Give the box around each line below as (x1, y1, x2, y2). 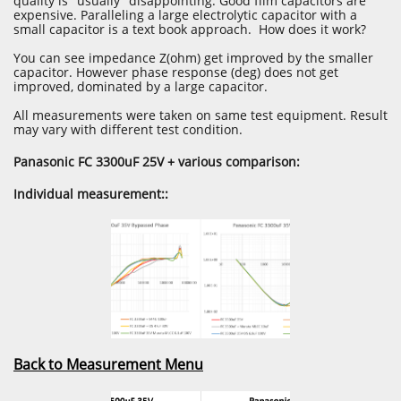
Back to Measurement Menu (13, 354, 203, 374)
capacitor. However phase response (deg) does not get (13, 64, 338, 81)
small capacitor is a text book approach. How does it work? (13, 21, 366, 38)
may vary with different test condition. (13, 121, 243, 138)
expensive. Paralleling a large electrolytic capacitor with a (13, 6, 357, 23)
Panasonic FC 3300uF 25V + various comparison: (13, 153, 300, 170)
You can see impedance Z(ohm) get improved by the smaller (13, 49, 373, 66)
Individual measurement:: (13, 185, 168, 202)
